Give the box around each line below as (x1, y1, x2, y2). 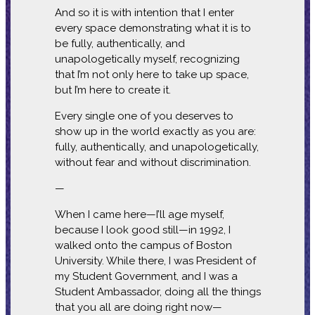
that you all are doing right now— (54, 300, 222, 314)
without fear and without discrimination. (54, 155, 254, 169)
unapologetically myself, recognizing (54, 52, 240, 65)
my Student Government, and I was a (54, 269, 238, 283)
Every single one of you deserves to (54, 109, 233, 122)
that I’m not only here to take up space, (54, 67, 249, 81)
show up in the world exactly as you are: (54, 124, 256, 138)
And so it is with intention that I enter (54, 6, 234, 19)
